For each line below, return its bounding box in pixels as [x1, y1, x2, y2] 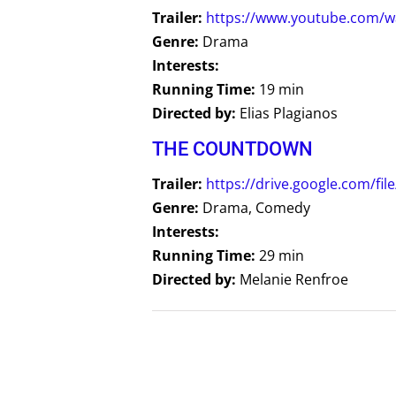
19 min [259, 79, 304, 99]
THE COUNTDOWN [152, 137, 313, 160]
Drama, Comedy [202, 197, 310, 217]
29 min [259, 245, 304, 265]
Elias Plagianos [240, 103, 338, 123]
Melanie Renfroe [240, 269, 348, 289]
